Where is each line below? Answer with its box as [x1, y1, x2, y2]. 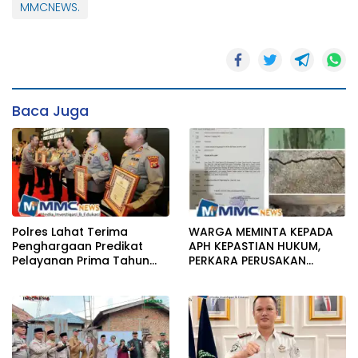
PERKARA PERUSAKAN [189, 252, 306, 268]
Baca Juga [12, 101, 89, 121]
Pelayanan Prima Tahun [12, 252, 149, 268]
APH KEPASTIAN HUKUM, [189, 237, 214, 254]
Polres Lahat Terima [12, 223, 128, 240]
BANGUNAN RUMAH [189, 266, 297, 283]
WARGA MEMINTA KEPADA [189, 223, 333, 240]
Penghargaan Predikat [12, 237, 143, 254]
